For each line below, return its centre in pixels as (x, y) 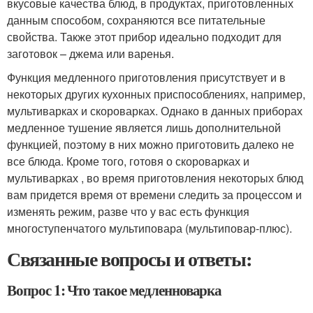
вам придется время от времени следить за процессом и (154, 195)
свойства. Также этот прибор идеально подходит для (144, 37)
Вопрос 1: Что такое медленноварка (115, 290)
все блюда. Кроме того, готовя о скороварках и (128, 161)
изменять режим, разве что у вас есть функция (128, 211)
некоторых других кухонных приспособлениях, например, (156, 94)
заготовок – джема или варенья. (90, 53)
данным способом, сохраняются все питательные (136, 20)
